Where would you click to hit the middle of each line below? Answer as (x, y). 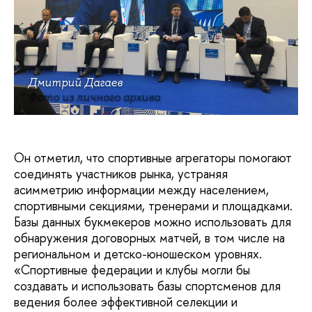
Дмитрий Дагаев (75, 82)
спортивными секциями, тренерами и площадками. (153, 205)
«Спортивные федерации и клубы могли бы (132, 270)
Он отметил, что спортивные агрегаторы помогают (153, 157)
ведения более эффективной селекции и (126, 302)
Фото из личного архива (94, 97)
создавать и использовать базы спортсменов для (147, 286)
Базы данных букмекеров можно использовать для (153, 221)
